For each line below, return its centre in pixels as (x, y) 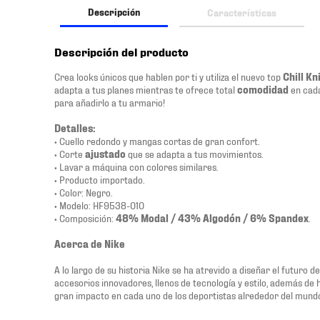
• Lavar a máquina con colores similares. (136, 166)
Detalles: (75, 127)
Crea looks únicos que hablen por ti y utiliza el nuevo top (169, 76)
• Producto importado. (99, 179)
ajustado (105, 153)
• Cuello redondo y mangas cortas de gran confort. (157, 140)
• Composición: (85, 217)
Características (242, 12)
